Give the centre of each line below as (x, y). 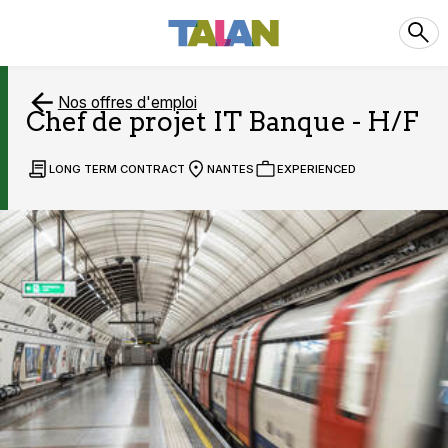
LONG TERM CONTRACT (116, 169)
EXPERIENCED (316, 169)
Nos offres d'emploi (127, 102)
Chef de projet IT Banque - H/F (223, 121)
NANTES (231, 169)
